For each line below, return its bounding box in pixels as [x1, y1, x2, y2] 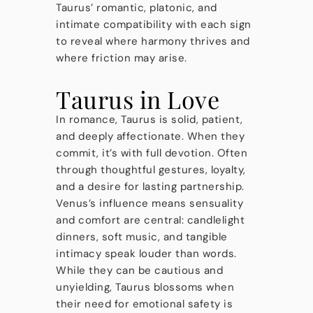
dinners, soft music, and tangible [56, 230, 228, 244]
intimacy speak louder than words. [56, 247, 237, 261]
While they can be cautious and [56, 263, 223, 277]
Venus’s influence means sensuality [56, 196, 243, 210]
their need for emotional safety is [56, 297, 233, 311]
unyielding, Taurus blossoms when [56, 280, 234, 294]
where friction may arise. [56, 51, 187, 65]
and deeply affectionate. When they [56, 129, 245, 143]
